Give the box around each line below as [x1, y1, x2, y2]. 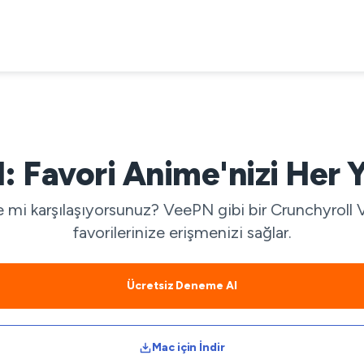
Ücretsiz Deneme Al [127, 279, 237, 292]
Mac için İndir [152, 340, 225, 354]
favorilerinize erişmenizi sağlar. [72, 223, 292, 242]
